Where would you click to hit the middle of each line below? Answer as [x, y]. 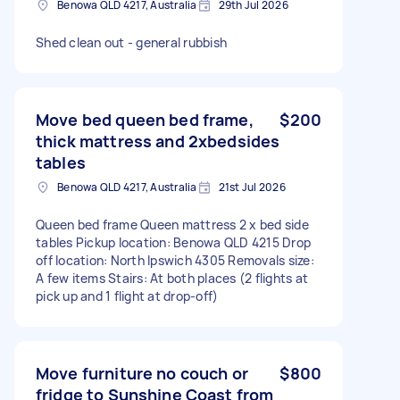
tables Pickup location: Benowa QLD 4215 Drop [173, 242]
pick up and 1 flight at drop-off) [127, 296]
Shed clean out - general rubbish [131, 42]
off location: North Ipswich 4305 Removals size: [175, 260]
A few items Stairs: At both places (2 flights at [172, 278]
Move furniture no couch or [142, 373]
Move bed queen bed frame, [145, 119]
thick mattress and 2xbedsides [158, 141]
